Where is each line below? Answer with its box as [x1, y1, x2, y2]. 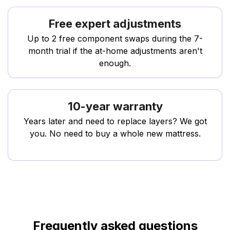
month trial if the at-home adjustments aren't [28, 45, 202, 56]
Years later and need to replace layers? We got [23, 116, 207, 126]
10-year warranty [67, 99, 163, 113]
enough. [99, 57, 131, 68]
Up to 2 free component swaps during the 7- [27, 33, 203, 44]
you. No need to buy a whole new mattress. [29, 128, 201, 139]
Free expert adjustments [49, 16, 181, 30]
